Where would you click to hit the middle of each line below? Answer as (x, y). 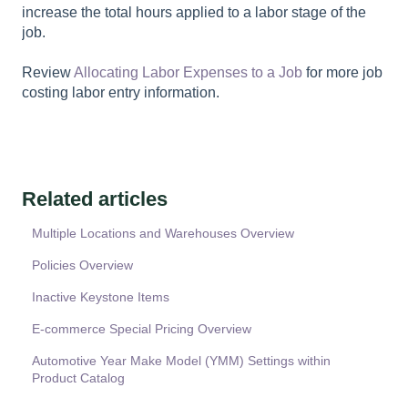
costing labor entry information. (122, 93)
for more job (342, 73)
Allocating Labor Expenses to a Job (188, 73)
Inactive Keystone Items (101, 296)
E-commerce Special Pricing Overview (142, 328)
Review (48, 73)
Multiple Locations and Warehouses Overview (163, 233)
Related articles (95, 199)
